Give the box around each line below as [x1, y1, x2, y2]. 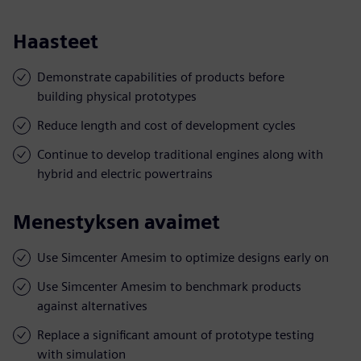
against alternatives [37, 297, 147, 313]
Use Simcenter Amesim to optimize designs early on [37, 249, 329, 265]
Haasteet [13, 29, 98, 53]
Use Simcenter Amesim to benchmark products [37, 278, 301, 294]
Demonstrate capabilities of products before [37, 68, 284, 85]
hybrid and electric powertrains [37, 165, 213, 181]
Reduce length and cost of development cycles [37, 117, 296, 133]
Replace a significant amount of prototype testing [37, 326, 314, 342]
